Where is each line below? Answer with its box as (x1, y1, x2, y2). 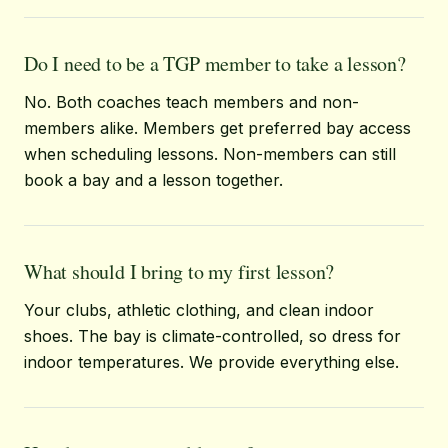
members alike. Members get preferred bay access (24, 118, 411, 138)
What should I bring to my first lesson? (24, 258, 335, 285)
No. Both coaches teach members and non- (24, 92, 359, 112)
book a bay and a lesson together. (24, 170, 283, 190)
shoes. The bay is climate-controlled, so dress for (24, 326, 401, 346)
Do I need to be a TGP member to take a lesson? (24, 50, 406, 77)
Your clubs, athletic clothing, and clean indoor (24, 300, 374, 320)
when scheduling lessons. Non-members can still (24, 144, 396, 164)
